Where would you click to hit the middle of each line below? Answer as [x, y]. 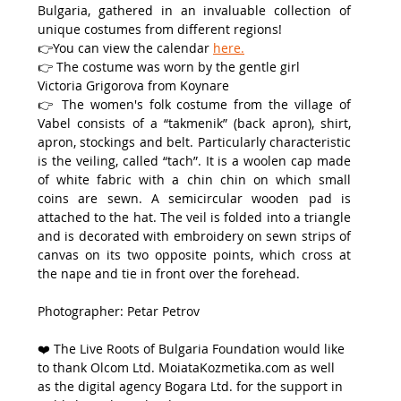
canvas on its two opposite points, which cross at [194, 254]
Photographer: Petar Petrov [119, 311]
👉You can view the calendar [125, 47]
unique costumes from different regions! [160, 29]
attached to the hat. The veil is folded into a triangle [194, 217]
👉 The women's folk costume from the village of [194, 104]
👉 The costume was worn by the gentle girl [171, 66]
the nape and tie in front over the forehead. [169, 273]
